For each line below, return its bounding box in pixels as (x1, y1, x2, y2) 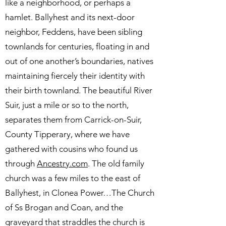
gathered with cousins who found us (5, 144, 138, 154)
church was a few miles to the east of (5, 173, 140, 183)
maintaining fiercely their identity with (5, 71, 145, 81)
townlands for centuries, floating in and (5, 41, 149, 51)
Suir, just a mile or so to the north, (5, 100, 129, 110)
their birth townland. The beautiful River (5, 85, 152, 95)
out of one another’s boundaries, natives (5, 56, 153, 66)
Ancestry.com (37, 158, 88, 168)
